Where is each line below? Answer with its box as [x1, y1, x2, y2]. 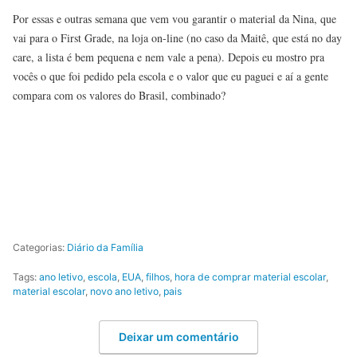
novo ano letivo [90, 284, 159, 297]
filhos [146, 270, 170, 283]
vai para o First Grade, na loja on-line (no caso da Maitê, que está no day [13, 29, 342, 45]
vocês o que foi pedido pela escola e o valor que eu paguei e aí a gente [13, 68, 328, 84]
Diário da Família [67, 241, 143, 254]
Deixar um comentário [118, 330, 239, 344]
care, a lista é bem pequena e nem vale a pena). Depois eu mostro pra [13, 49, 324, 65]
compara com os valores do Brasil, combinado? [13, 87, 226, 103]
